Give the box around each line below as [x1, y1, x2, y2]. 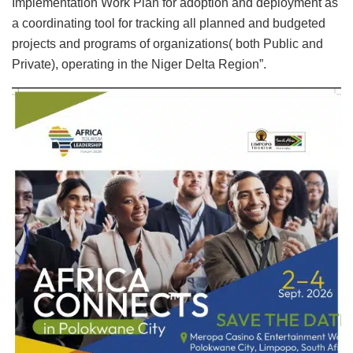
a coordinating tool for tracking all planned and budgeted [12, 17, 325, 31]
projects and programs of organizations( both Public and [12, 37, 323, 51]
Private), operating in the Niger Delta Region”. [12, 58, 266, 72]
